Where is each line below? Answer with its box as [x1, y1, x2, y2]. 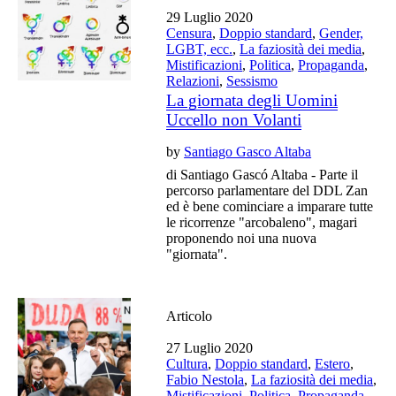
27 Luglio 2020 [166, 339, 254, 355]
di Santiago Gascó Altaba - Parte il [166, 166, 359, 182]
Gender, [319, 25, 364, 41]
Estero [315, 355, 351, 371]
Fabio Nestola [166, 371, 245, 387]
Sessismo [226, 72, 278, 88]
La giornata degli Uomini [166, 90, 339, 110]
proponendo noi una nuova [166, 230, 317, 246]
